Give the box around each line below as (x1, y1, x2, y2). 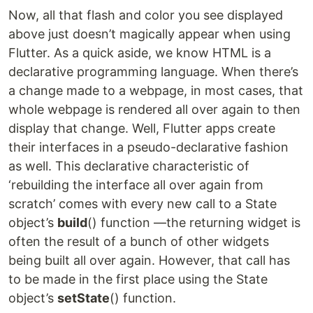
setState (57, 290, 110, 305)
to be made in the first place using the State (8, 271, 268, 286)
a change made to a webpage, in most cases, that (8, 82, 303, 98)
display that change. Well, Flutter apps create (8, 120, 275, 136)
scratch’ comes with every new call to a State (8, 196, 277, 211)
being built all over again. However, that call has (8, 252, 290, 268)
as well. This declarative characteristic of (8, 158, 249, 173)
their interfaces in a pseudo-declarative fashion (8, 139, 289, 154)
